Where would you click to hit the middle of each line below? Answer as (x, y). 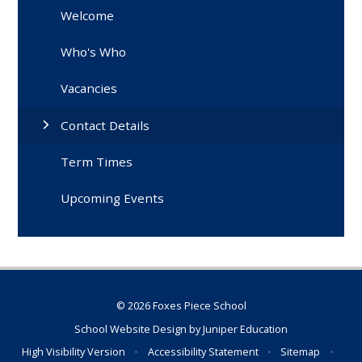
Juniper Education (245, 328)
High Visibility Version (74, 351)
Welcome (88, 15)
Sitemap (301, 351)
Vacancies (89, 88)
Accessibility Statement (203, 351)
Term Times (97, 161)
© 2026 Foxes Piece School (181, 306)
